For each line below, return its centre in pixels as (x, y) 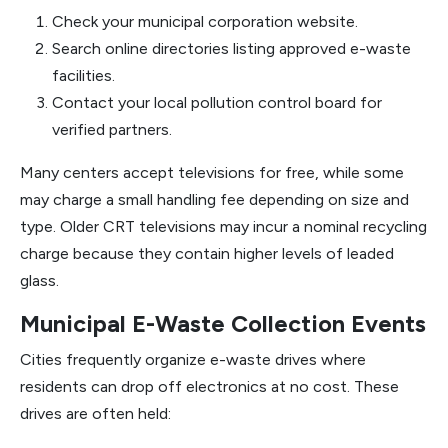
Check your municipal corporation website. (205, 21)
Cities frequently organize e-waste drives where (193, 359)
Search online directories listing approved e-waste (231, 48)
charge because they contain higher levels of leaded (207, 253)
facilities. (83, 75)
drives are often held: (95, 413)
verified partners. (112, 129)
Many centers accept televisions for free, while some (212, 172)
